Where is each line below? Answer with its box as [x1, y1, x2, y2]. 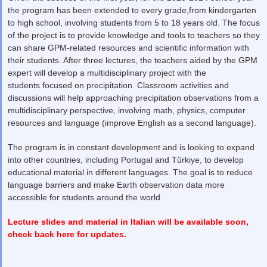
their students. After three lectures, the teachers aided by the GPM [8, 55, 257, 66]
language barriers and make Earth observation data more [8, 180, 225, 190]
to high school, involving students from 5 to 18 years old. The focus [8, 18, 260, 28]
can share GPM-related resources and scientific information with [8, 43, 249, 53]
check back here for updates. [8, 229, 126, 240]
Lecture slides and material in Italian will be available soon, [8, 217, 249, 227]
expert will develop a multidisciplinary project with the [8, 68, 206, 78]
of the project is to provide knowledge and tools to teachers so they [8, 30, 260, 41]
